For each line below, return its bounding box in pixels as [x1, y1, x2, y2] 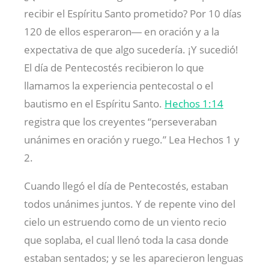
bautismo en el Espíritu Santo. [24, 97, 165, 111]
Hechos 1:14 [165, 97, 223, 111]
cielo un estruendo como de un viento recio [24, 215, 226, 229]
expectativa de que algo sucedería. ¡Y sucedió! [24, 43, 238, 57]
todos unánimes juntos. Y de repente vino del [24, 197, 235, 211]
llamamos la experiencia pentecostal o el [24, 79, 213, 93]
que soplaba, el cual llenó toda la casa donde [24, 233, 229, 247]
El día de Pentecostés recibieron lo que [24, 61, 204, 75]
